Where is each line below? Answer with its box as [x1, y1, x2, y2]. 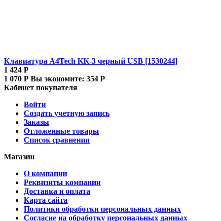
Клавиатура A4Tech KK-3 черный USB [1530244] [4, 56, 178, 65]
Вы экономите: [31, 74, 86, 83]
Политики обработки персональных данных [24, 204, 181, 213]
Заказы [24, 117, 49, 126]
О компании [24, 169, 67, 178]
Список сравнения [24, 135, 90, 144]
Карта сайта [24, 195, 68, 204]
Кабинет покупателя [4, 83, 77, 92]
